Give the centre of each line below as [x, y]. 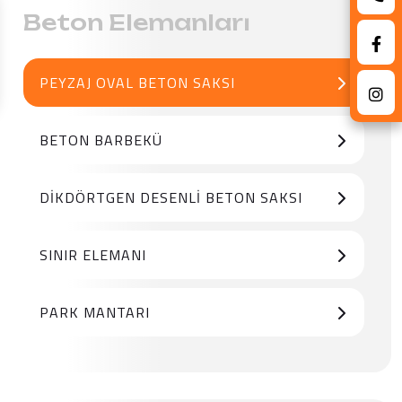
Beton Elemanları [137, 22]
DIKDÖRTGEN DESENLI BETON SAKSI [171, 197]
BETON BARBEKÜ [101, 140]
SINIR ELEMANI [93, 255]
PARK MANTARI [95, 312]
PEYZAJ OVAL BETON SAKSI [137, 83]
